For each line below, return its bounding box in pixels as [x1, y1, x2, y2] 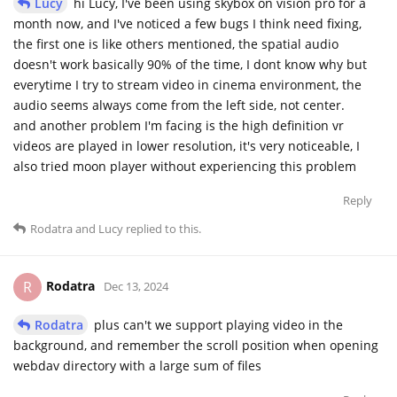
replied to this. [123, 220, 201, 237]
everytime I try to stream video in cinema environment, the [13, 75, 362, 93]
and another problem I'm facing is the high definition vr [13, 116, 344, 134]
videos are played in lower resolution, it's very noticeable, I [13, 136, 360, 154]
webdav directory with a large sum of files [13, 356, 261, 374]
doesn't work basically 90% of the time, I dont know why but [13, 55, 367, 73]
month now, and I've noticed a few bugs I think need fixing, [13, 14, 362, 32]
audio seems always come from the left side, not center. [13, 96, 345, 113]
